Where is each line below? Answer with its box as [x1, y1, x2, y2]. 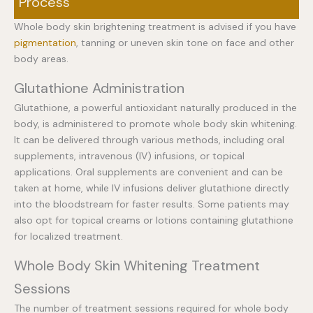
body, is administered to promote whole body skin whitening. [14, 117, 297, 130]
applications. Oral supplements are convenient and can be [14, 165, 283, 178]
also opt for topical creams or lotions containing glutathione [14, 213, 293, 226]
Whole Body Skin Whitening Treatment [14, 256, 260, 275]
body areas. [14, 52, 68, 65]
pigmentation [14, 36, 76, 49]
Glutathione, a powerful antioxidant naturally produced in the [14, 101, 297, 114]
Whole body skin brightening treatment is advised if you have [14, 20, 296, 33]
